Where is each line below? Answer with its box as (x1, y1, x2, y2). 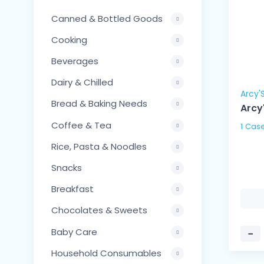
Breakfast (51, 183, 94, 196)
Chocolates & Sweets (51, 204, 147, 217)
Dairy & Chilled (51, 76, 113, 89)
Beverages (51, 54, 98, 67)
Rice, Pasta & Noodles (51, 140, 147, 153)
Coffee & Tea (51, 118, 111, 131)
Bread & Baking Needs (51, 97, 147, 110)
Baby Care (51, 225, 97, 238)
